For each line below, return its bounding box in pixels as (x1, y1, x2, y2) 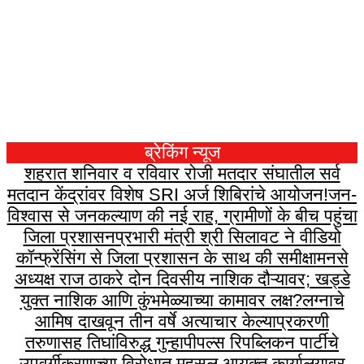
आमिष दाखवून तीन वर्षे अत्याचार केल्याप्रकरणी (35, 311, 329, 332)
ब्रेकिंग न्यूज (144, 142, 220, 163)
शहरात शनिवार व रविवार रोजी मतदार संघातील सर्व (24, 163, 340, 184)
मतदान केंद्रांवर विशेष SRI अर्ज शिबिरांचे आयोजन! (7, 184, 328, 206)
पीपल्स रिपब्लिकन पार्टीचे (184, 332, 339, 353)
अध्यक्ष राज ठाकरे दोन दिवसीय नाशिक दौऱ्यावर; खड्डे (14, 269, 350, 290)
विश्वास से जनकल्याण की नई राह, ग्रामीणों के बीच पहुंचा (6, 206, 357, 227)
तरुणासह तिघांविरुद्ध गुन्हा (25, 332, 184, 353)
